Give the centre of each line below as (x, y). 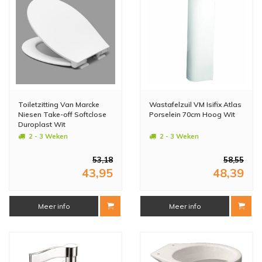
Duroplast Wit (42, 124)
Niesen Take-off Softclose (62, 114)
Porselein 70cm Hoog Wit (192, 114)
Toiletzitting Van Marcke (59, 104)
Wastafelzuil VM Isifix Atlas (195, 104)
